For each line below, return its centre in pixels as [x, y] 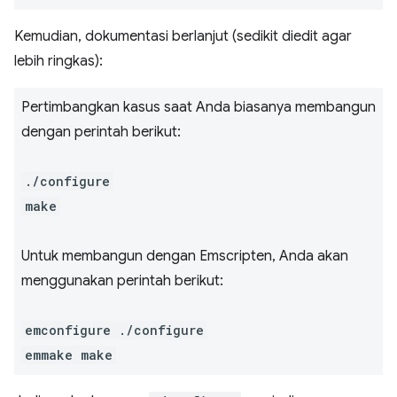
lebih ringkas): [58, 62]
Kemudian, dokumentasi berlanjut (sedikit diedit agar [183, 37]
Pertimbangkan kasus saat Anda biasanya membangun [198, 108]
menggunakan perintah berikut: [122, 281]
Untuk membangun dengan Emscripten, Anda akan [185, 257]
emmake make [69, 355]
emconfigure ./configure [114, 331]
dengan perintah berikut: [101, 132]
